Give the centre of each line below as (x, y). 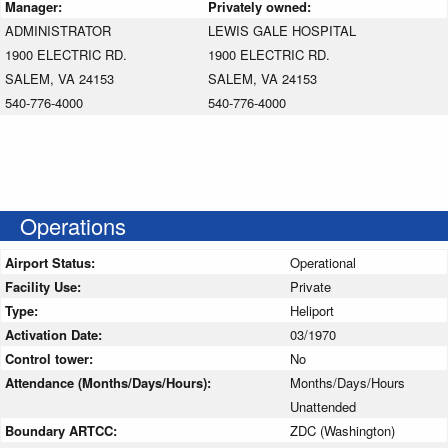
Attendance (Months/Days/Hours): (110, 382)
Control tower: (51, 358)
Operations (73, 225)
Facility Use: (45, 286)
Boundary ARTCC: (63, 430)
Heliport (312, 310)
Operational (323, 262)
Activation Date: (55, 334)
